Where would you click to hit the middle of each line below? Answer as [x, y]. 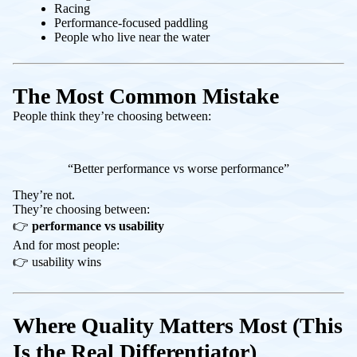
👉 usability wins [57, 261]
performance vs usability [98, 226]
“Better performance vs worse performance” [178, 168]
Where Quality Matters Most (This [178, 325]
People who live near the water [132, 37]
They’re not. [44, 194]
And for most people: [66, 245]
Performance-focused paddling [131, 22]
